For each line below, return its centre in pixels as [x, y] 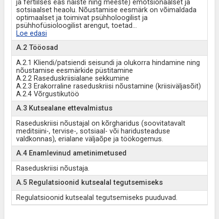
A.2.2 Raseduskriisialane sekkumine [72, 78]
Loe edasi [31, 33]
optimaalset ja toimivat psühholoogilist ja [82, 18]
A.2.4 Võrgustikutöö [47, 94]
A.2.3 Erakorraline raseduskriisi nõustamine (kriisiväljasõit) [108, 86]
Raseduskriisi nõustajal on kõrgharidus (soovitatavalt [100, 123]
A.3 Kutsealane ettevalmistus [64, 108]
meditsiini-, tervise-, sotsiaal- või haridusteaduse [93, 131]
